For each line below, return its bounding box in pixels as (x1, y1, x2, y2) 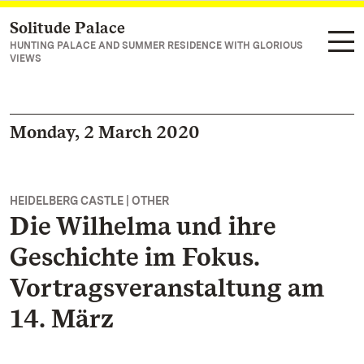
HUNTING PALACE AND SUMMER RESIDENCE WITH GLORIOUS (10, 40, 303, 51)
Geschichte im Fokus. (10, 240, 259, 272)
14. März (10, 302, 114, 334)
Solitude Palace (10, 18, 125, 37)
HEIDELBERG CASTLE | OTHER (10, 194, 169, 207)
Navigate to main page (29, 21, 167, 37)
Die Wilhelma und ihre (10, 210, 275, 241)
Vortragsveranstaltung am (10, 271, 324, 303)
